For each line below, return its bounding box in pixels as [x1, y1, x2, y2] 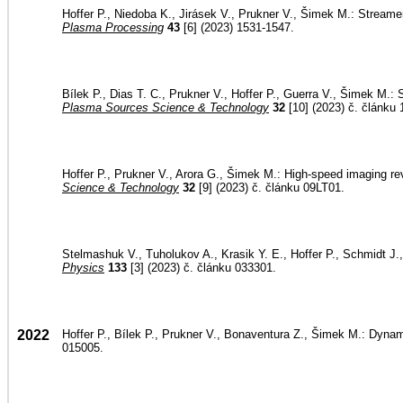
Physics [62, 261, 104, 274]
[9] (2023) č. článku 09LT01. [195, 181, 345, 194]
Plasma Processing [62, 21, 164, 34]
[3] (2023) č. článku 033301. [127, 261, 276, 274]
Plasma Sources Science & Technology [62, 101, 269, 114]
